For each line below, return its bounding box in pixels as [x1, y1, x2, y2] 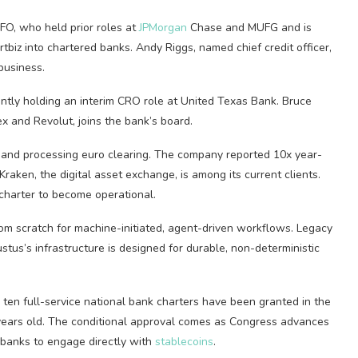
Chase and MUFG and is [187, 20, 312, 35]
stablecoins [155, 334, 213, 349]
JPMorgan [139, 20, 187, 35]
